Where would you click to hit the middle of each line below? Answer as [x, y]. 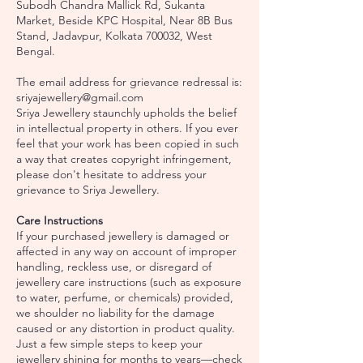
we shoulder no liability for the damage [115, 312]
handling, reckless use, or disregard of [114, 266]
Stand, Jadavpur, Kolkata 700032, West [114, 35]
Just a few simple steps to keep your [109, 343]
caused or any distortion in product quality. [126, 328]
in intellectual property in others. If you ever [127, 128]
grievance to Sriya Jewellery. [88, 189]
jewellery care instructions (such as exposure [129, 282]
